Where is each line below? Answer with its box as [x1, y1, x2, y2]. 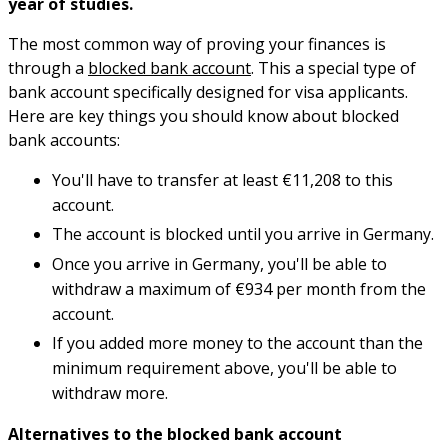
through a [8, 57, 88, 80]
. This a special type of [251, 57, 416, 80]
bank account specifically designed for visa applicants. [8, 81, 408, 104]
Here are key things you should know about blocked [8, 105, 399, 128]
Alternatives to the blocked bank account [8, 423, 342, 446]
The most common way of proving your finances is [8, 33, 386, 56]
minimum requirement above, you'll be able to [52, 357, 397, 380]
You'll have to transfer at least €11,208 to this [52, 169, 393, 192]
